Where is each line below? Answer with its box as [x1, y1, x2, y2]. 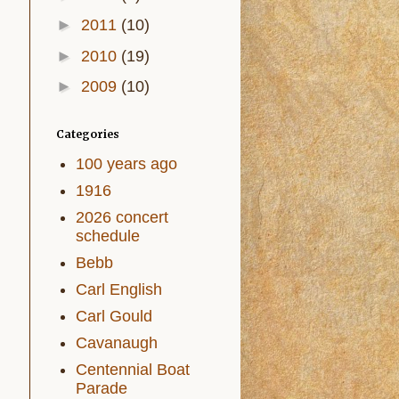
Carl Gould [76, 307, 152, 325]
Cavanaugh [76, 334, 158, 352]
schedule [76, 227, 140, 245]
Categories [55, 126, 119, 141]
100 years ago [76, 155, 177, 173]
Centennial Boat [76, 361, 190, 379]
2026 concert [76, 208, 168, 226]
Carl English [76, 281, 162, 298]
